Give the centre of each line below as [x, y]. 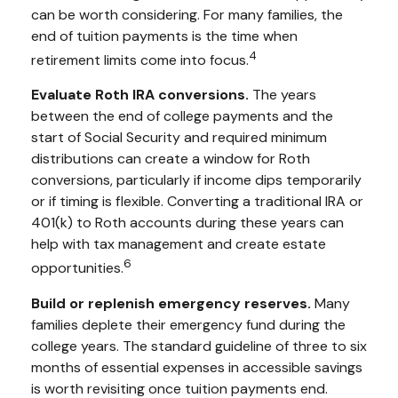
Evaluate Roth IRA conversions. [142, 95]
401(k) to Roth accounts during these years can [187, 223]
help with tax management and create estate [179, 244]
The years [284, 95]
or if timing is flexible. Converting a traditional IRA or [197, 202]
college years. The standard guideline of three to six [199, 346]
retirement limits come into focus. [140, 60]
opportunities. [77, 268]
